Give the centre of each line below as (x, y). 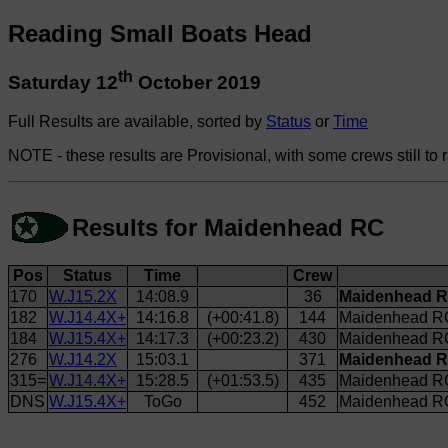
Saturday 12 (63, 83)
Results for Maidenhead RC (228, 227)
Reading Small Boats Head (160, 33)
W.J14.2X (83, 359)
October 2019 (197, 83)
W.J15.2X (83, 296)
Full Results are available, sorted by (137, 121)
